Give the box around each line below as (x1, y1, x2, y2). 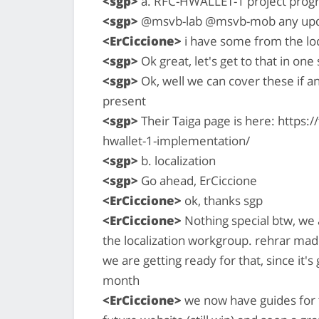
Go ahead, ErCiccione (138, 172, 257, 189)
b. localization (138, 152, 216, 169)
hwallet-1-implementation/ (103, 132, 250, 149)
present (103, 92, 146, 109)
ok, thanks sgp (182, 192, 263, 209)
